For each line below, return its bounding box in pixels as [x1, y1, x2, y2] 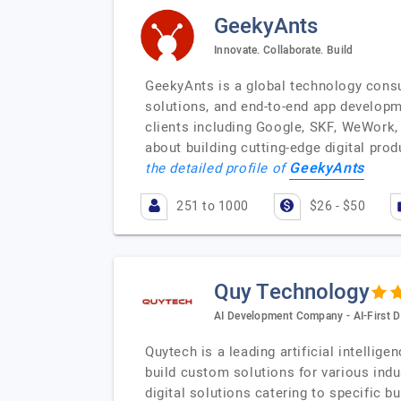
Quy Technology [214, 276, 370, 308]
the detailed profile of [145, 158, 290, 178]
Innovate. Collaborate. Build [214, 41, 354, 58]
